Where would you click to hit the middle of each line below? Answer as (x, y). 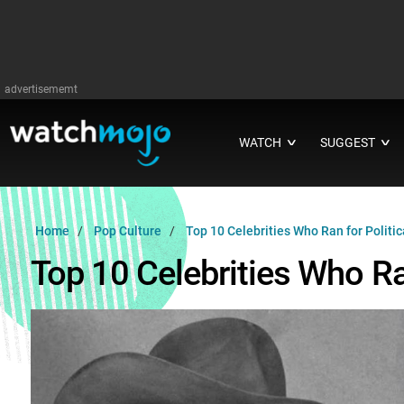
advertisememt (41, 89)
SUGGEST (348, 143)
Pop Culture (127, 231)
